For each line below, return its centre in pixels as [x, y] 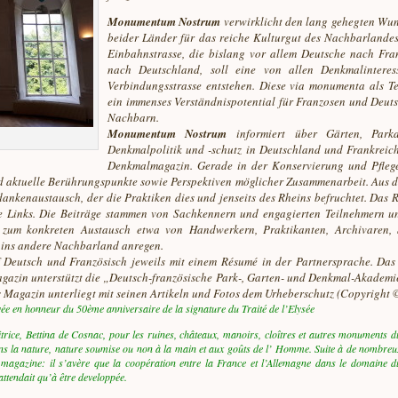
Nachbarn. [133, 117]
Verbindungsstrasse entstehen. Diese [199, 85]
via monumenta [328, 85]
